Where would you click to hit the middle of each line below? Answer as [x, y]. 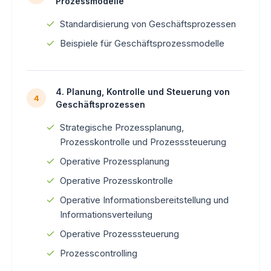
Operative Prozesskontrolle [116, 180]
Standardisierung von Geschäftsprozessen [148, 24]
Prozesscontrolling [99, 253]
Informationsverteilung [106, 214]
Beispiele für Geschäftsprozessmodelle [142, 43]
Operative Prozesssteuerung [119, 233]
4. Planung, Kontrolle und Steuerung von [143, 91]
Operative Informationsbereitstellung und [144, 200]
